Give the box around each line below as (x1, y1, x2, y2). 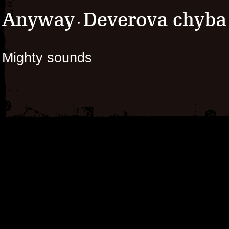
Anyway (2, 8, 75, 31)
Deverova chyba (83, 8, 226, 31)
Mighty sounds (2, 50, 92, 65)
